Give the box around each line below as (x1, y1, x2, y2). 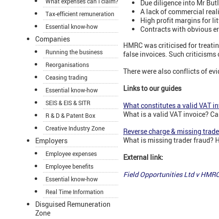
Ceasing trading (45, 73, 88, 82)
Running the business (45, 48, 103, 56)
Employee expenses (45, 150, 97, 158)
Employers (35, 136, 67, 146)
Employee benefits (45, 162, 93, 171)
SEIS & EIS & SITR (45, 99, 90, 107)
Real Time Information (45, 188, 104, 196)
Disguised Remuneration (35, 199, 110, 209)
